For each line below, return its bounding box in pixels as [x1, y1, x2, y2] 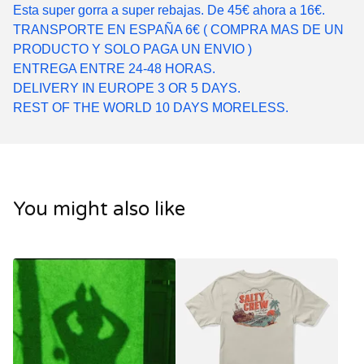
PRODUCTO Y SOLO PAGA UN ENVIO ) [13, 42, 252, 56]
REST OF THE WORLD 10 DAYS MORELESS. [13, 101, 288, 115]
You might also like [13, 197, 185, 221]
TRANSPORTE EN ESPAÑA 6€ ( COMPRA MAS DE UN [13, 23, 344, 37]
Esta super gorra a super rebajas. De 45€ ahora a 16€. [13, 3, 325, 17]
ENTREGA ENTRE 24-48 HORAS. [13, 62, 215, 76]
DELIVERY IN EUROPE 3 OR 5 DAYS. [13, 81, 240, 95]
